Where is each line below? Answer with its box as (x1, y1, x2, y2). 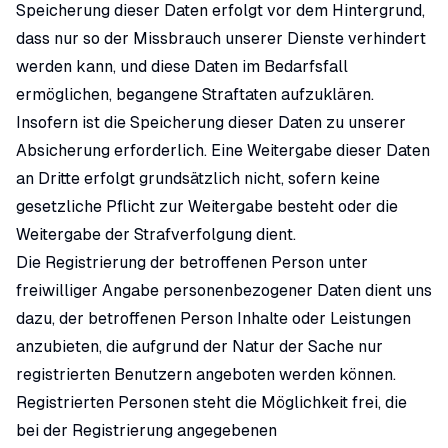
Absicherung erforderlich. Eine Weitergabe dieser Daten (16, 141, 430, 160)
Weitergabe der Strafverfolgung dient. (16, 225, 296, 244)
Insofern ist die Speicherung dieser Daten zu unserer (16, 113, 406, 132)
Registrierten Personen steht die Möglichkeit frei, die (16, 393, 407, 412)
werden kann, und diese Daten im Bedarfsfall (16, 57, 348, 76)
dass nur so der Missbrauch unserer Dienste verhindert (16, 29, 426, 48)
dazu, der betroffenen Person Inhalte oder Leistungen (16, 309, 411, 328)
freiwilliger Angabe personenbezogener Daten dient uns (16, 281, 432, 300)
